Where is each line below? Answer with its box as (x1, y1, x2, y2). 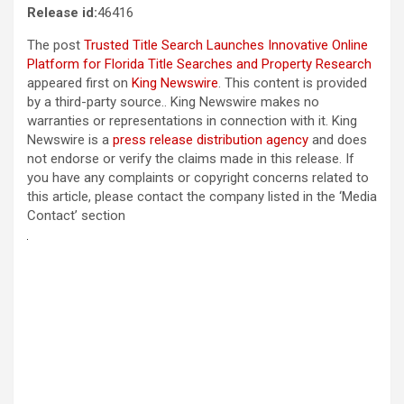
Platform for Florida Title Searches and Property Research (27, 55, 372, 72)
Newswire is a (27, 131, 113, 148)
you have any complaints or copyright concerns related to (27, 169, 369, 186)
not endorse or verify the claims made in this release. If (27, 150, 354, 167)
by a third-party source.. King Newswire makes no (27, 93, 319, 110)
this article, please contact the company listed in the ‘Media (27, 188, 377, 205)
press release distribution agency (113, 131, 308, 148)
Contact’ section (27, 207, 125, 224)
